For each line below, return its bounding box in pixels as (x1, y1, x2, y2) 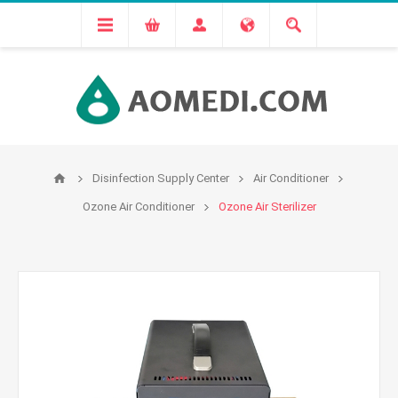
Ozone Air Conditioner (82, 200, 195, 213)
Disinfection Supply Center (92, 171, 229, 185)
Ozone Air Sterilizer (218, 200, 316, 213)
